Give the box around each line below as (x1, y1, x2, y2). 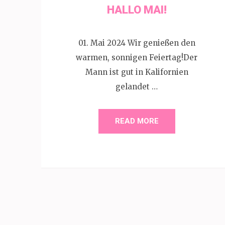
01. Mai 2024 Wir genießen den (78, 38, 195, 48)
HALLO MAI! (106, 4, 167, 16)
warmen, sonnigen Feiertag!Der (76, 52, 197, 62)
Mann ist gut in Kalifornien (85, 67, 188, 77)
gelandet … (116, 81, 158, 91)
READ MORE (115, 116, 159, 126)
